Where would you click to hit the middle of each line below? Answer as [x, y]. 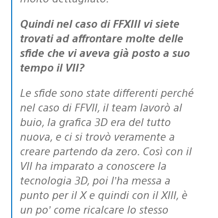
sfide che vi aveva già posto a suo [105, 52]
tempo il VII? [52, 67]
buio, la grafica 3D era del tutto [95, 121]
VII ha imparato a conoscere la [93, 165]
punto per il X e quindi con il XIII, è [104, 194]
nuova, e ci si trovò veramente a [97, 136]
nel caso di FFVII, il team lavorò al [101, 107]
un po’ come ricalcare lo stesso [94, 209]
